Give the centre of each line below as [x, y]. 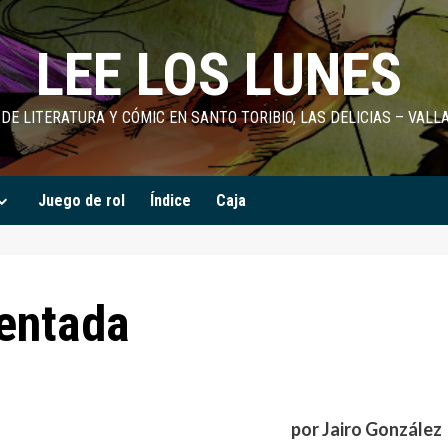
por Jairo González [366, 429]
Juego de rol [81, 200]
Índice [170, 200]
